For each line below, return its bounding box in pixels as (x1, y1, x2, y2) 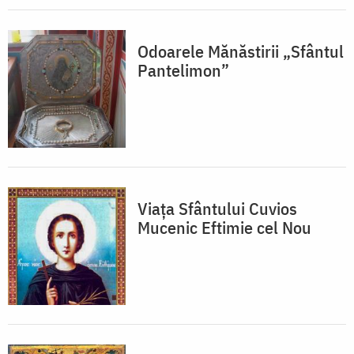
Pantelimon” (137, 58, 229, 82)
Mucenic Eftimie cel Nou (137, 216, 311, 239)
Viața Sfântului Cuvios (137, 197, 297, 220)
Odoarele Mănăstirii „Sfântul (137, 40, 344, 63)
